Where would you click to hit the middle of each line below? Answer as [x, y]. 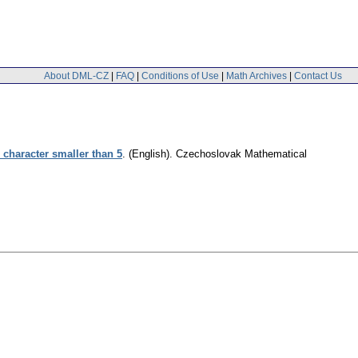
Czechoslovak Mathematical [241, 154]
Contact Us [318, 76]
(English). [151, 154]
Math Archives [257, 76]
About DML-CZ [76, 76]
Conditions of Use [180, 76]
